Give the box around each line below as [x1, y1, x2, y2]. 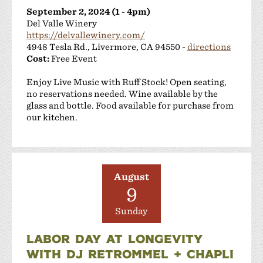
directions [187, 41, 231, 52]
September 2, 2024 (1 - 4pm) [26, 6, 150, 16]
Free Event [49, 53, 97, 63]
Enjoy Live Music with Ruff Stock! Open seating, [26, 76, 227, 87]
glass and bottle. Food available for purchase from [26, 100, 234, 110]
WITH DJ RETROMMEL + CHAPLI [26, 245, 234, 261]
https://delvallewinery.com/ [26, 29, 145, 40]
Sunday [115, 205, 148, 217]
